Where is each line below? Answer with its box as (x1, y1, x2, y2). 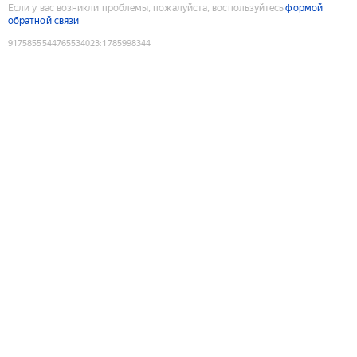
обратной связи (8, 14, 80, 26)
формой (285, 2, 323, 14)
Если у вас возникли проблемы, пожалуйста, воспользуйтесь (8, 2, 284, 14)
